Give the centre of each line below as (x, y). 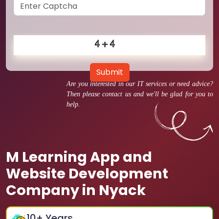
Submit (109, 72)
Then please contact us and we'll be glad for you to (140, 94)
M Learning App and (79, 157)
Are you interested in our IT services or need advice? (140, 84)
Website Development (87, 174)
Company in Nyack (76, 190)
